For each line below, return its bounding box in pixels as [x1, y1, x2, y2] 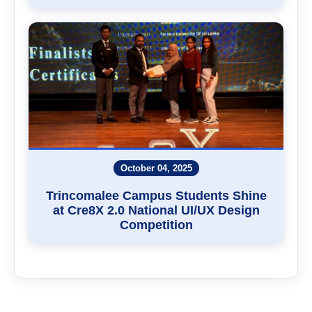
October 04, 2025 [120, 162, 192, 173]
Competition [119, 217, 193, 232]
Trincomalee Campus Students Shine [45, 188, 267, 203]
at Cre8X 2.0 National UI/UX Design [52, 203, 260, 217]
